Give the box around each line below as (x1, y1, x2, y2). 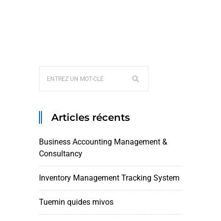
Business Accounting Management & (39, 137, 167, 147)
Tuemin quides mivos (39, 197, 113, 207)
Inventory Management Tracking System (39, 173, 180, 183)
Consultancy (39, 149, 82, 158)
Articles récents (51, 111, 130, 123)
